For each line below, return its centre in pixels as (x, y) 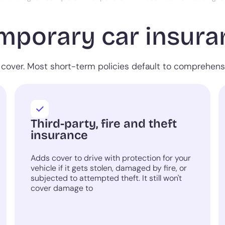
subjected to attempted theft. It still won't (106, 178)
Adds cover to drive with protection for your (111, 158)
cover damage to (62, 188)
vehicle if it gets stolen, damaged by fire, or (109, 168)
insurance (60, 135)
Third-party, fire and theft (104, 124)
